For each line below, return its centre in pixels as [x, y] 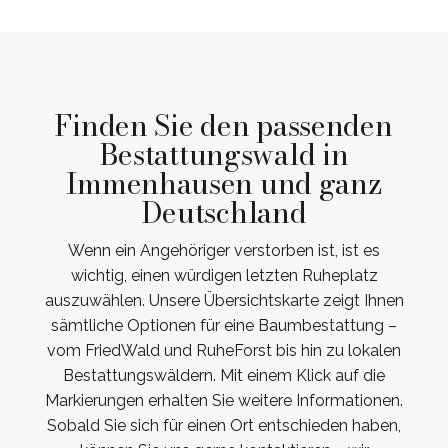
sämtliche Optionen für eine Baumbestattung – [224, 326]
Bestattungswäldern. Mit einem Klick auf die [224, 376]
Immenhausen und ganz [224, 184]
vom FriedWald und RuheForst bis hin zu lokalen [224, 351]
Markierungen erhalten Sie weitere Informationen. [224, 401]
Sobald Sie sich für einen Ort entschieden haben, [224, 426]
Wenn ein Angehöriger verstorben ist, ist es [224, 251]
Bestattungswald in [224, 155]
